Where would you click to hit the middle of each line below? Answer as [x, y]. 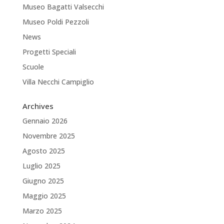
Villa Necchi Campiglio [58, 82]
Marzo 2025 [42, 211]
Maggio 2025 [44, 196]
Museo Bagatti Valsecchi [63, 7]
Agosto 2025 [43, 151]
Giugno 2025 [43, 181]
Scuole [33, 67]
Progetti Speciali [49, 52]
